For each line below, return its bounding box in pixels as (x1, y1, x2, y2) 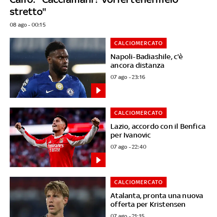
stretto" (10, 5, 47, 17)
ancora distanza (110, 61, 165, 69)
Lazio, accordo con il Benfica (110, 122, 206, 130)
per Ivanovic (110, 130, 151, 139)
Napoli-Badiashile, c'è (110, 52, 183, 61)
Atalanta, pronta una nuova (110, 191, 203, 200)
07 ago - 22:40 (110, 143, 147, 150)
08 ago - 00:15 (10, 21, 46, 28)
